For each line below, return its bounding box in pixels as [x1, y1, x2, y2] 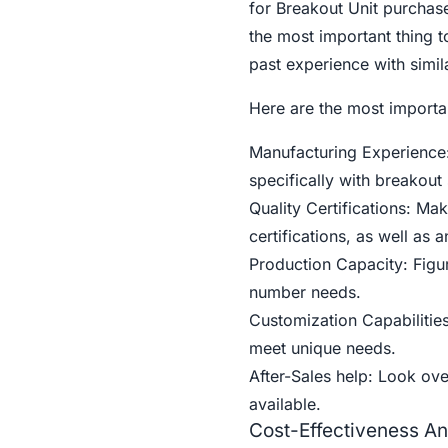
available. [248, 394, 321, 415]
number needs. [248, 282, 361, 303]
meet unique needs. [248, 338, 396, 359]
